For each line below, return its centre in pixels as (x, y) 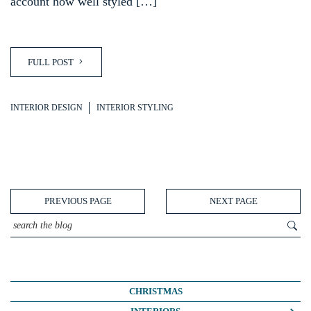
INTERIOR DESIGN (47, 108)
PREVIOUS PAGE (78, 201)
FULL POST (52, 62)
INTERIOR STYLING (135, 108)
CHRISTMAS (155, 292)
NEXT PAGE (233, 201)
